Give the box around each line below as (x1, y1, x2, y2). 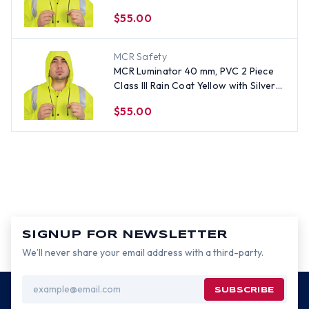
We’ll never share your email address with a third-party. (22, 246, 263, 259)
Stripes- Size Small (114, 94, 199, 106)
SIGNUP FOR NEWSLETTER (22, 230, 228, 240)
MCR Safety (114, 50, 167, 63)
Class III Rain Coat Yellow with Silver (114, 79, 276, 92)
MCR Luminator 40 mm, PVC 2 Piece (114, 65, 274, 77)
